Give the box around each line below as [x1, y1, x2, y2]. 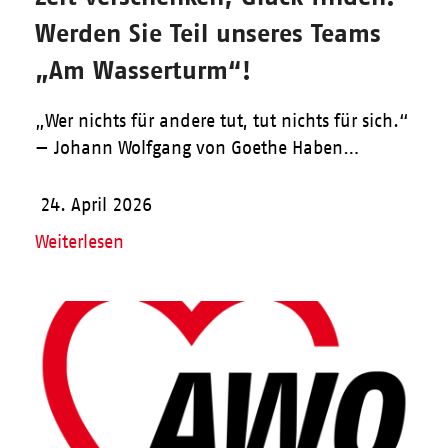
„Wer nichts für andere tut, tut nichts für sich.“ [34, 111, 409, 132]
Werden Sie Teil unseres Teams [34, 18, 381, 48]
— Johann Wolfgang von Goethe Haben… [34, 138, 360, 159]
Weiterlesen [34, 232, 124, 253]
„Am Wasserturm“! [34, 55, 251, 85]
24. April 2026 [39, 195, 152, 216]
